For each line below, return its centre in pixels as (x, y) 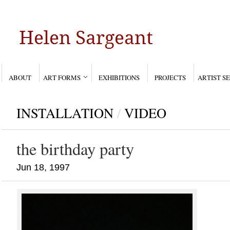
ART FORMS (62, 78)
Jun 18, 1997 (43, 167)
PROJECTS (170, 78)
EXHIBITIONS (119, 78)
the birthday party (75, 149)
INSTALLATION (65, 113)
